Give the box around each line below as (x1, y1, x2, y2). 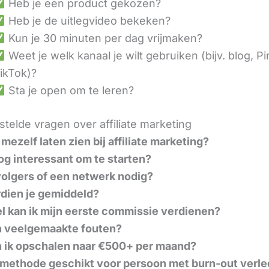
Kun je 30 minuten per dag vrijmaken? (5, 32, 202, 45)
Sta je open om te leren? (5, 84, 134, 97)
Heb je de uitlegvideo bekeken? (5, 14, 171, 28)
